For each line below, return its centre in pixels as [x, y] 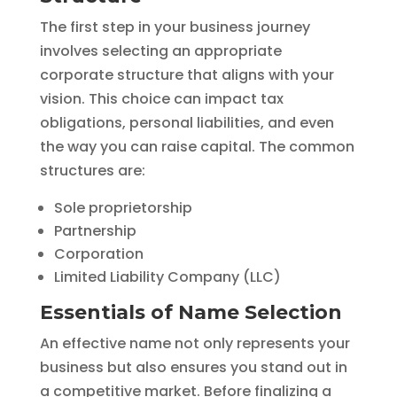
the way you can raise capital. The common [197, 146]
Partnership [95, 230]
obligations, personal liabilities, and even [187, 122]
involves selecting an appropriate [160, 51]
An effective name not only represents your [195, 343]
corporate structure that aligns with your [187, 74]
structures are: [92, 170]
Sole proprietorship [123, 207]
